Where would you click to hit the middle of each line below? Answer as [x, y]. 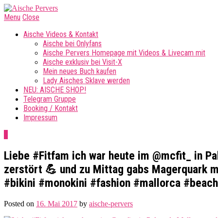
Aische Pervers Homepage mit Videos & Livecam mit [124, 53]
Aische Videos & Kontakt [61, 34]
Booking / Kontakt [51, 108]
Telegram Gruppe [50, 99]
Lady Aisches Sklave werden [86, 81]
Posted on [20, 203]
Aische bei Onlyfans [72, 44]
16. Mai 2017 [57, 203]
